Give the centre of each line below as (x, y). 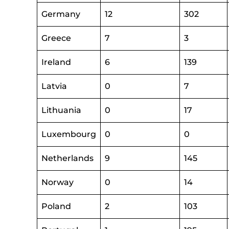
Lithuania (61, 110)
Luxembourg (69, 134)
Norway (58, 182)
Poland (56, 206)
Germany (61, 14)
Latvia (54, 86)
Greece (56, 38)
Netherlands (67, 158)
